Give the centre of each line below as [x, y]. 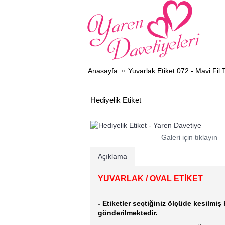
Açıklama [113, 156]
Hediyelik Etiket [116, 100]
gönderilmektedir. [128, 213]
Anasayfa [103, 71]
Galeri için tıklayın [189, 137]
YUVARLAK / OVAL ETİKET [150, 179]
